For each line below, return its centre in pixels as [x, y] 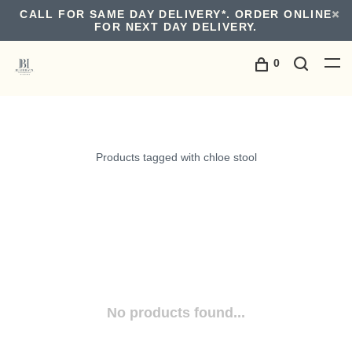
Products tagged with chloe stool [176, 157]
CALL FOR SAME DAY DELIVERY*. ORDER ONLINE [176, 14]
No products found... [176, 313]
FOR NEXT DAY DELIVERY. [176, 27]
